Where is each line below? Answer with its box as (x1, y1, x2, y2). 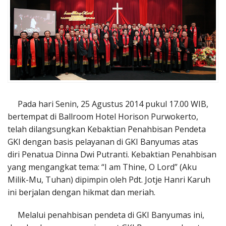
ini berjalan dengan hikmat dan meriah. (8, 186, 155, 198)
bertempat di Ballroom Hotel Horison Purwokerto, (8, 110, 198, 122)
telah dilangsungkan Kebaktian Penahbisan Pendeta (8, 123, 206, 135)
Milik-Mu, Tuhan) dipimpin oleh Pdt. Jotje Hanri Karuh (8, 174, 210, 185)
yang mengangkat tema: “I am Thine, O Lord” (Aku (8, 161, 197, 173)
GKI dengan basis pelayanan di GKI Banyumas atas (8, 136, 198, 147)
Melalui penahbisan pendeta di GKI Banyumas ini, (8, 209, 204, 220)
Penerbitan (8, 3, 46, 14)
